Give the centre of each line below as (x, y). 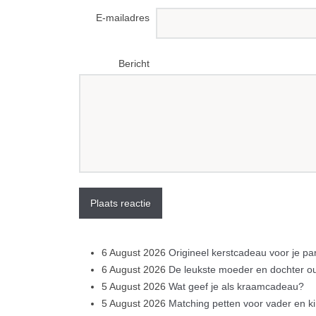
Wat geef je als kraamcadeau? (236, 286)
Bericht (134, 63)
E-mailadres (123, 17)
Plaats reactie (121, 203)
